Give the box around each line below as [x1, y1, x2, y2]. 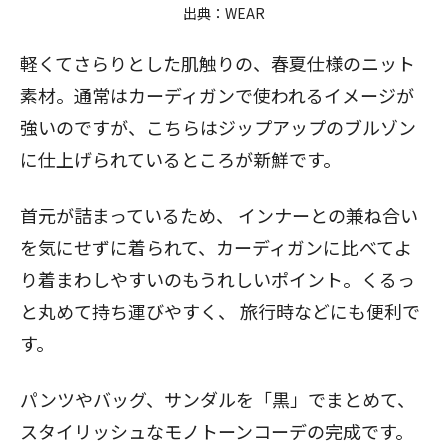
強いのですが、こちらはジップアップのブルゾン [20, 113, 416, 140]
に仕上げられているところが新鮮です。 [20, 145, 341, 172]
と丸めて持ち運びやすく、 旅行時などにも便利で [20, 297, 420, 324]
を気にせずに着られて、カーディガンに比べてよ [20, 233, 412, 260]
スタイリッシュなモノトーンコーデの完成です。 [20, 417, 413, 444]
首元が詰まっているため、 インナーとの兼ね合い [20, 201, 418, 228]
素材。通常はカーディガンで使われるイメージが [20, 81, 414, 108]
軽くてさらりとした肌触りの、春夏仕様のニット [20, 49, 415, 76]
